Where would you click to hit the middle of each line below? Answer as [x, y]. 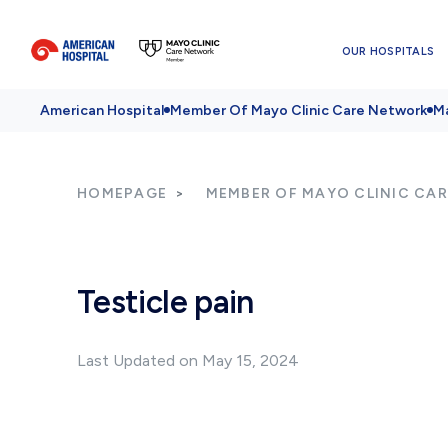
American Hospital [102, 110]
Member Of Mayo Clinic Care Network [298, 110]
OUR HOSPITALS [388, 51]
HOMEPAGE [122, 193]
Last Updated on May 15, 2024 [188, 360]
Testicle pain [165, 302]
